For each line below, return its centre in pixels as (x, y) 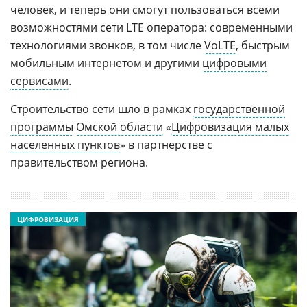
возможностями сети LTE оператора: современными (151, 27)
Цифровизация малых (230, 127)
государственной (239, 109)
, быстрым (263, 45)
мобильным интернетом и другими (106, 63)
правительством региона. (79, 162)
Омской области (120, 127)
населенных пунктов (65, 145)
